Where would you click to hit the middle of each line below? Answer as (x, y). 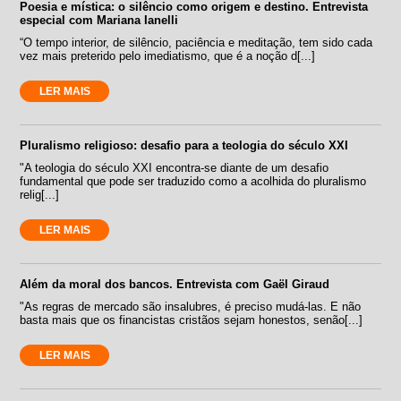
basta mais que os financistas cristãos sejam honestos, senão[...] (192, 320)
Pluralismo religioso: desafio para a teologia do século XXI (184, 146)
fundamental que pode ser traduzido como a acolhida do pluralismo (193, 182)
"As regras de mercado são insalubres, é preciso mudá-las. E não (191, 307)
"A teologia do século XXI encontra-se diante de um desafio (175, 168)
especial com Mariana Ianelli (99, 21)
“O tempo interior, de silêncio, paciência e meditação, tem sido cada (196, 43)
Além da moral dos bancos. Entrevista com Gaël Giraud (175, 285)
